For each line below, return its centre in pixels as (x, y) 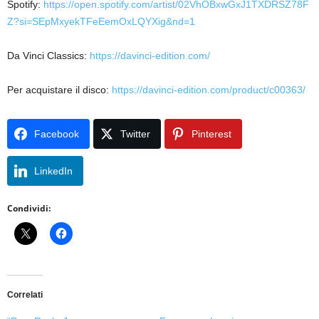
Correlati (25, 294)
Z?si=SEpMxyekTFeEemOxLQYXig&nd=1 (101, 21)
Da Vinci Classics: (48, 55)
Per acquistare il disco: (59, 89)
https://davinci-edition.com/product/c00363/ (209, 89)
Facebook (57, 134)
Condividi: (29, 208)
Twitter (135, 134)
